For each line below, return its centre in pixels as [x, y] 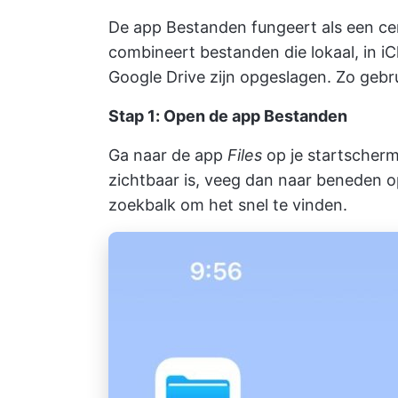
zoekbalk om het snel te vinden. [228, 205]
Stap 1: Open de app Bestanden [228, 116]
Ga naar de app [168, 155]
